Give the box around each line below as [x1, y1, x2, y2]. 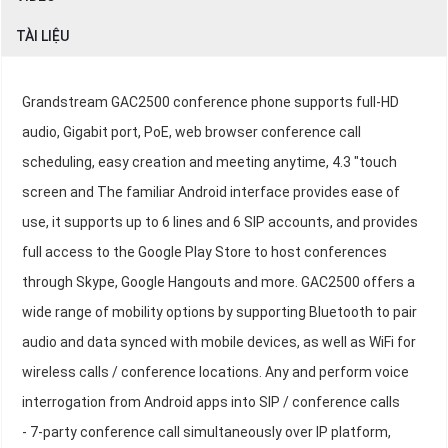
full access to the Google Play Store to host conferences [22, 244, 387, 261]
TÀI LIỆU [16, 28, 69, 45]
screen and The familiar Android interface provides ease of [22, 184, 400, 201]
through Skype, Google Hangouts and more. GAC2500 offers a [22, 274, 415, 291]
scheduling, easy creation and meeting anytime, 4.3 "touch [22, 154, 397, 171]
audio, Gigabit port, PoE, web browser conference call [22, 124, 361, 141]
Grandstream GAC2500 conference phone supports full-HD [22, 94, 399, 111]
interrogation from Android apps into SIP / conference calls [22, 394, 400, 411]
